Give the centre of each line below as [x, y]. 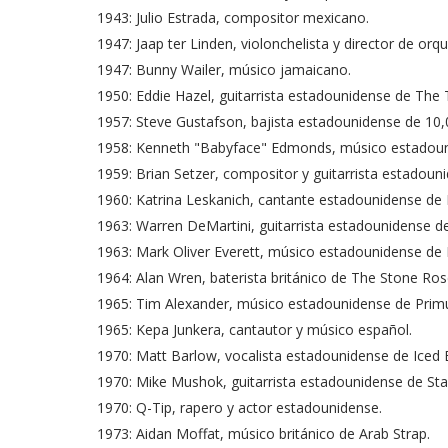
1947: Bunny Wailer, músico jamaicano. [224, 70]
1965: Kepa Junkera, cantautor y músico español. [254, 330]
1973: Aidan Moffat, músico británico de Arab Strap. [263, 434]
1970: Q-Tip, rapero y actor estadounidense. [239, 408]
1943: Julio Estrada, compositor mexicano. [233, 18]
